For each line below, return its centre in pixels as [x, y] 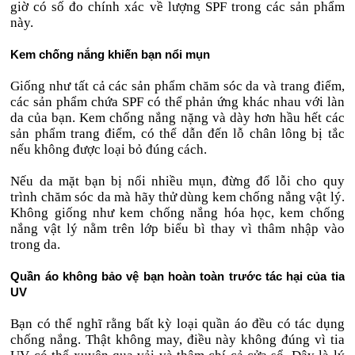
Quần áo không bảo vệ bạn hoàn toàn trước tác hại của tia [177, 276]
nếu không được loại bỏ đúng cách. [109, 149]
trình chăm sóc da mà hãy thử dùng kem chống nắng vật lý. [177, 197]
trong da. [36, 244]
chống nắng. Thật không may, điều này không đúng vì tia [177, 340]
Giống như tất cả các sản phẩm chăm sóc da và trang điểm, [177, 86]
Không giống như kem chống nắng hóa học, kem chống [177, 213]
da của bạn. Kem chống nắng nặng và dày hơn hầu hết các [177, 118]
